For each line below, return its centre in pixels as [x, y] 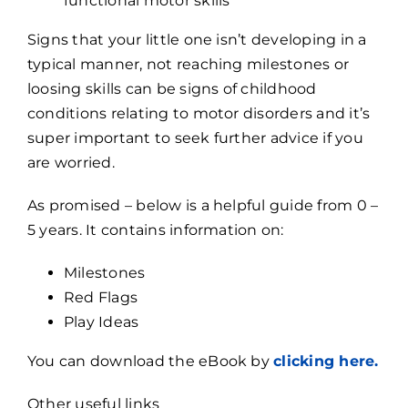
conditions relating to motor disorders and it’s [199, 114]
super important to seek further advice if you [195, 138]
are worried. [73, 163]
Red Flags [101, 298]
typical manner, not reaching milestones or [189, 65]
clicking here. [326, 362]
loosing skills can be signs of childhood [172, 89]
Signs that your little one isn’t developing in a [197, 40]
